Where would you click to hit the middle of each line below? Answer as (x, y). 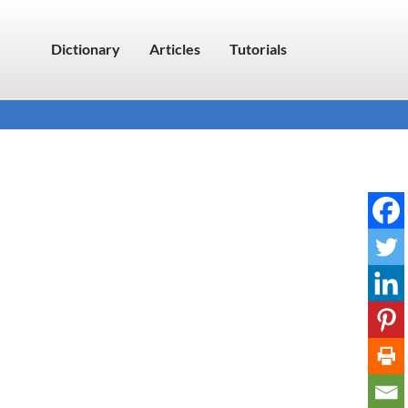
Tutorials (258, 49)
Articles (175, 49)
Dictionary (86, 49)
